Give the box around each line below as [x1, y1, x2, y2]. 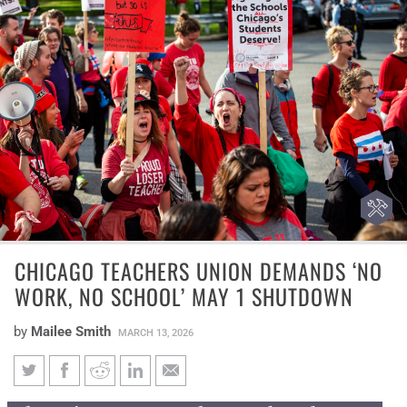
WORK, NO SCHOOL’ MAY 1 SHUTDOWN [15, 279, 353, 313]
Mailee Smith [31, 323, 111, 340]
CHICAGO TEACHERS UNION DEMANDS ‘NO [15, 253, 382, 287]
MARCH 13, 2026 [118, 326, 194, 339]
